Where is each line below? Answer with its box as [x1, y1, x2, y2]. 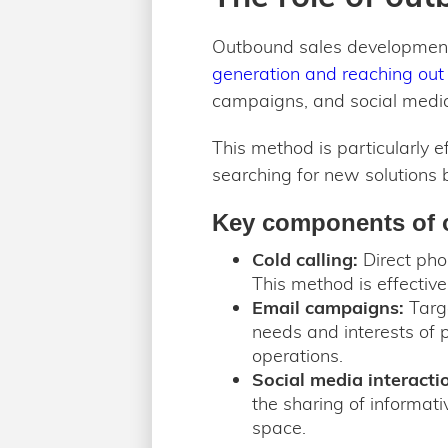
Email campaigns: [252, 296, 404, 319]
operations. [252, 344, 343, 367]
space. [252, 416, 306, 439]
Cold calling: [252, 248, 358, 271]
